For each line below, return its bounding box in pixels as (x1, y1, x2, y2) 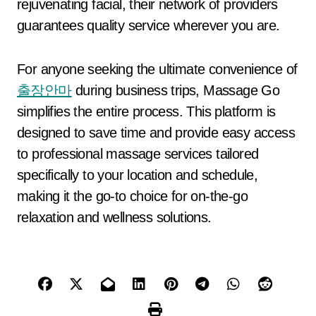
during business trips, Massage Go (71, 83, 280, 98)
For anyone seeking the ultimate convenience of (17, 61, 298, 77)
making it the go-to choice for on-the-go (17, 188, 248, 204)
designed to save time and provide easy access (17, 125, 295, 140)
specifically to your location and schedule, (17, 167, 258, 183)
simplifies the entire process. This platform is (17, 104, 276, 119)
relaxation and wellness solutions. (17, 209, 212, 225)
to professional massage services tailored (17, 146, 259, 162)
